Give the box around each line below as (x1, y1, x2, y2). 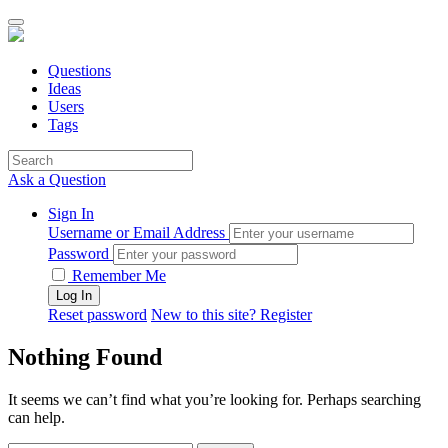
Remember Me (68, 267, 166, 284)
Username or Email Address (48, 224, 225, 241)
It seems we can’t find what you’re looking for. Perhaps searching (8, 390, 421, 408)
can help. (8, 408, 65, 426)
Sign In (48, 205, 94, 222)
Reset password (48, 306, 147, 323)
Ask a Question (8, 171, 106, 188)
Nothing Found (8, 343, 162, 370)
